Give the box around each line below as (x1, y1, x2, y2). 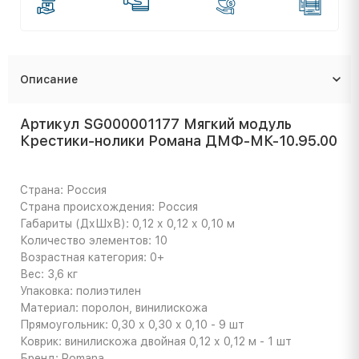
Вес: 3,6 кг (20, 267, 78, 280)
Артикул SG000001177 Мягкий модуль (20, 115, 292, 132)
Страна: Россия (20, 183, 107, 196)
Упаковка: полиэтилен (20, 284, 141, 297)
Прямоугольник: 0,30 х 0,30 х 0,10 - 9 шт (20, 317, 244, 331)
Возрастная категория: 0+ (20, 250, 164, 264)
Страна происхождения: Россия (20, 200, 198, 213)
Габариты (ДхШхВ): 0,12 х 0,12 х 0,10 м (20, 216, 235, 230)
